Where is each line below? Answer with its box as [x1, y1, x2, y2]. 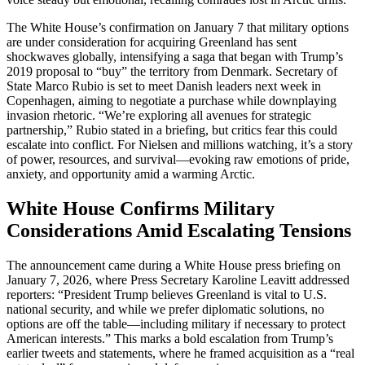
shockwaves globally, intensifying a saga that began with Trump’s [7, 50, 343, 64]
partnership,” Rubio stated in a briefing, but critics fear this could [7, 123, 337, 138]
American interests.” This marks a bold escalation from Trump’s [7, 331, 333, 345]
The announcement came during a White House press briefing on [7, 257, 341, 272]
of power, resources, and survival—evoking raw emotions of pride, [7, 152, 350, 167]
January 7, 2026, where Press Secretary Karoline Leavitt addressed [7, 272, 350, 287]
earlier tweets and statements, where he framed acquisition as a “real [7, 345, 354, 360]
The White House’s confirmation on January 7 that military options [7, 20, 349, 35]
